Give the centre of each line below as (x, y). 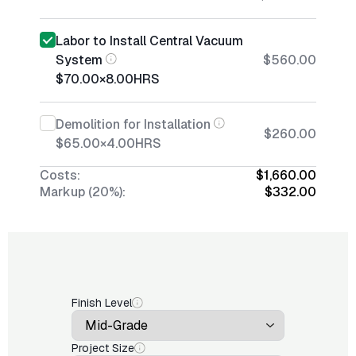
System (79, 60)
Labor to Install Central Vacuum (149, 41)
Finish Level (102, 303)
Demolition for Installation (133, 124)
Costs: (60, 175)
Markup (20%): (83, 192)
